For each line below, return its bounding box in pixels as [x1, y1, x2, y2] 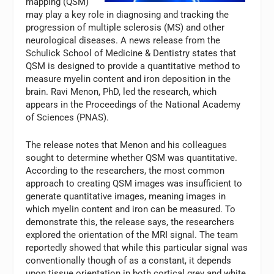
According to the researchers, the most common [26, 165, 225, 177]
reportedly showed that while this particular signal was [26, 242, 248, 254]
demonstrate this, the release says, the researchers [26, 217, 235, 228]
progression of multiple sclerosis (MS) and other [26, 22, 225, 34]
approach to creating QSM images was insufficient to [26, 178, 243, 190]
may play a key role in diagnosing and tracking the [26, 9, 229, 21]
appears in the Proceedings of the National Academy [26, 99, 241, 111]
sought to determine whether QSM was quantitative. [26, 152, 238, 164]
